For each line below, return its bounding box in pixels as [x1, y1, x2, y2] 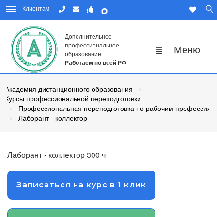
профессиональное [65, 41, 119, 49]
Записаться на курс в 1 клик [16, 180, 146, 190]
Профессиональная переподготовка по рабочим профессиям [18, 103, 216, 113]
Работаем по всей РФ [65, 58, 126, 67]
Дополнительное [65, 32, 112, 41]
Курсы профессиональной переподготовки [5, 93, 141, 104]
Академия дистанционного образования [5, 84, 133, 94]
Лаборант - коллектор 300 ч [7, 149, 106, 161]
